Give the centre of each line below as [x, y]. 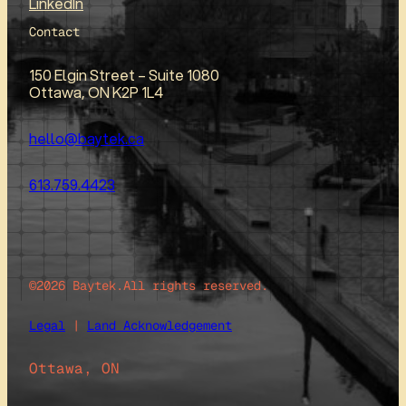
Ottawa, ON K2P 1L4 [96, 92]
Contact [54, 32]
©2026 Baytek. [76, 286]
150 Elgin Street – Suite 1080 [124, 75]
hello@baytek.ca [87, 139]
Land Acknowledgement [159, 326]
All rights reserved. [196, 286]
